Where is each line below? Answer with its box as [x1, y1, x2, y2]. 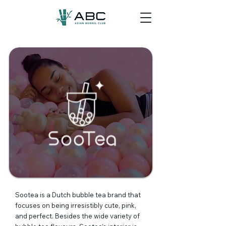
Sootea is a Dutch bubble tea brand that [15, 191, 141, 199]
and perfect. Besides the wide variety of [15, 212, 140, 220]
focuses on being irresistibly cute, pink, [15, 201, 136, 209]
